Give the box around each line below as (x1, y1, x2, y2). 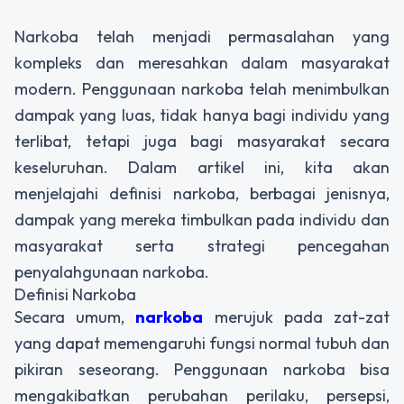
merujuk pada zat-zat (203, 306, 390, 327)
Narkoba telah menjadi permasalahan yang (14, 25, 390, 47)
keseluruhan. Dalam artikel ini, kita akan (14, 156, 390, 178)
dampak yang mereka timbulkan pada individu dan (14, 208, 390, 230)
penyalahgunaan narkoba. (14, 261, 209, 282)
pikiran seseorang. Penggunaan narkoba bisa (14, 358, 390, 380)
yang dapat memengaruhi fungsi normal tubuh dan (14, 332, 390, 353)
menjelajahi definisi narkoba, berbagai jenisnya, (14, 182, 390, 204)
